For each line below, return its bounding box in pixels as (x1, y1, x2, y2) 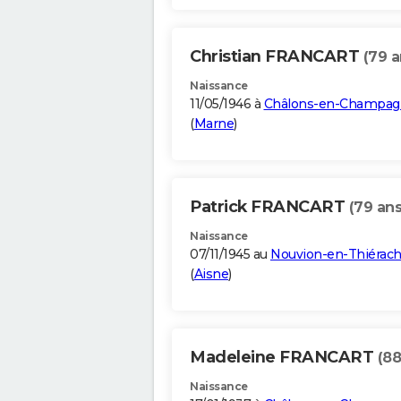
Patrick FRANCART (190, 197, 349, 218)
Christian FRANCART (190, 47, 363, 67)
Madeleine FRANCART (190, 347, 378, 368)
